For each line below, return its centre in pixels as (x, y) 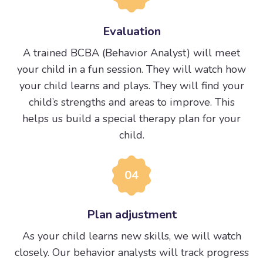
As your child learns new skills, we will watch (131, 236)
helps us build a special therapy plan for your (131, 118)
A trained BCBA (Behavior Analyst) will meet (131, 53)
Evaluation (131, 31)
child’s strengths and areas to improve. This (131, 102)
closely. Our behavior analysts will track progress (131, 252)
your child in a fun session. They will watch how (131, 69)
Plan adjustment (131, 214)
